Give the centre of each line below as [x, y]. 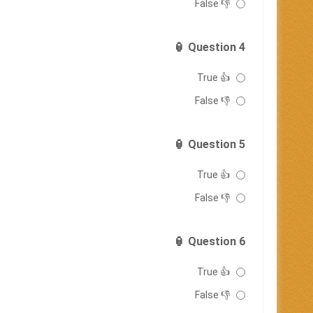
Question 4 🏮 [217, 47]
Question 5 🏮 [217, 144]
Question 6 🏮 [217, 241]
